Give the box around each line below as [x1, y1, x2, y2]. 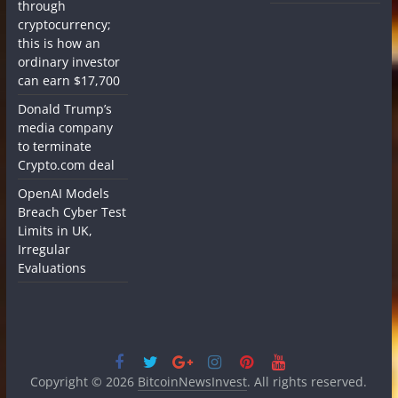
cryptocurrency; [17, 15, 111, 33]
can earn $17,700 [17, 71, 120, 89]
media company [17, 118, 113, 136]
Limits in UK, [17, 221, 92, 239]
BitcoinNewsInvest [138, 372, 248, 390]
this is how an [17, 34, 100, 52]
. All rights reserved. [247, 372, 368, 390]
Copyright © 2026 [30, 372, 139, 390]
